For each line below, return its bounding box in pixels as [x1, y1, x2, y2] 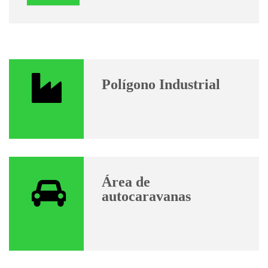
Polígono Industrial [102, 77, 221, 93]
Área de [102, 174, 151, 190]
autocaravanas [102, 188, 191, 205]
